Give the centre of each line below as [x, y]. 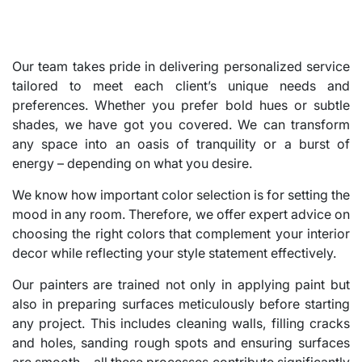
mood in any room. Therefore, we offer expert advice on [181, 214]
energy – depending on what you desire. [132, 163]
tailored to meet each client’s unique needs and [181, 85]
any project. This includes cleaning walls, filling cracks [181, 323]
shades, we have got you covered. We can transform [181, 124]
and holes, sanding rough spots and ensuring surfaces [181, 342]
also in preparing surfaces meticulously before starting [181, 303]
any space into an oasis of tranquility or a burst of [181, 143]
